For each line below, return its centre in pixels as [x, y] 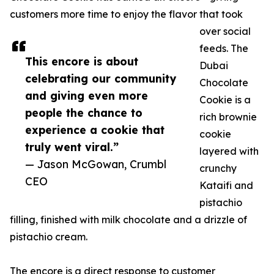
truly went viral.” [72, 147]
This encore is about [82, 61]
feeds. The [224, 48]
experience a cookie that [95, 130]
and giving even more [87, 95]
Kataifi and [226, 185]
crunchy [218, 168]
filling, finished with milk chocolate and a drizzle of [128, 220]
